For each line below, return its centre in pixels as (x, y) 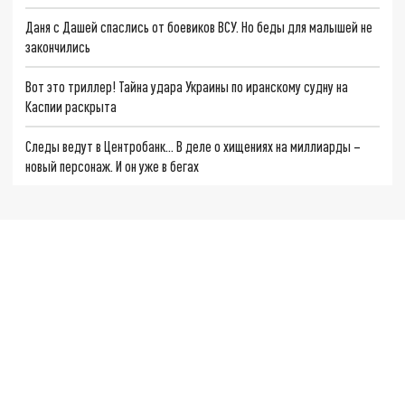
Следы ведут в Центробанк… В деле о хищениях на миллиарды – (193, 146)
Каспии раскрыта (71, 107)
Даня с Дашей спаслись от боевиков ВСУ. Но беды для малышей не (199, 27)
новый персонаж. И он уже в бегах (113, 165)
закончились (58, 47)
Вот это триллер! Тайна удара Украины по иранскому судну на (187, 87)
